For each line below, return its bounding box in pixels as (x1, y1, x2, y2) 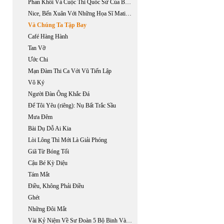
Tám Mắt (28, 171, 49, 178)
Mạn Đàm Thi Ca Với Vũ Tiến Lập (28, 67, 111, 74)
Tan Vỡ (28, 44, 45, 51)
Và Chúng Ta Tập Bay (28, 21, 86, 28)
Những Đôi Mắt (28, 205, 66, 212)
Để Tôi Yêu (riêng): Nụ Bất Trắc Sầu (28, 102, 116, 109)
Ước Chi (28, 56, 48, 63)
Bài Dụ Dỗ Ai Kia (28, 125, 71, 132)
